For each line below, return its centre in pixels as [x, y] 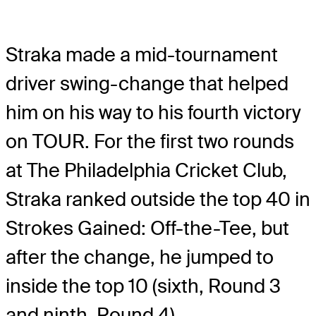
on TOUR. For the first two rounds [150, 141]
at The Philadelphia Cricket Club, [146, 170]
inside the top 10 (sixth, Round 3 [143, 286]
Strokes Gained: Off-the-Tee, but [147, 228]
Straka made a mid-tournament [142, 54]
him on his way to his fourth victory [153, 112]
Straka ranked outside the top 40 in [158, 199]
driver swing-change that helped [147, 83]
